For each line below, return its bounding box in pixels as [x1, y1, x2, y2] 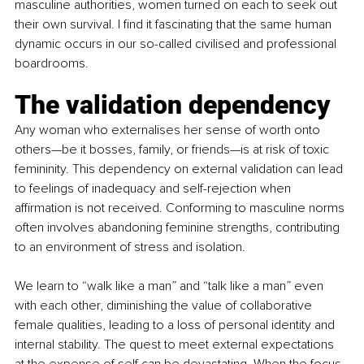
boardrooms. [15, 54, 89, 71]
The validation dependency [15, 89, 331, 120]
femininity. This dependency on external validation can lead [15, 160, 346, 177]
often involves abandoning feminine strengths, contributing [15, 219, 343, 236]
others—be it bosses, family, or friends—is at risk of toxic [15, 141, 332, 158]
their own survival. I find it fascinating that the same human [15, 15, 335, 32]
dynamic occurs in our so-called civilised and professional [15, 35, 340, 52]
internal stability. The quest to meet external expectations [15, 336, 337, 353]
